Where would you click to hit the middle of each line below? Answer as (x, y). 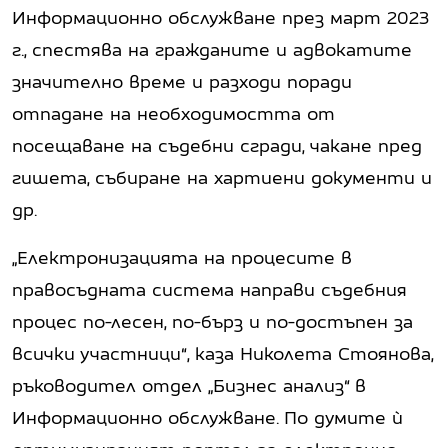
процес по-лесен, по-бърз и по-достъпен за (212, 321)
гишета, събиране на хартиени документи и (222, 177)
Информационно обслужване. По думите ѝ (207, 417)
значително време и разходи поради (182, 81)
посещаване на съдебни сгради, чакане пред (217, 145)
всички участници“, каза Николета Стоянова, (222, 353)
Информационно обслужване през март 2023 (220, 17)
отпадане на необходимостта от (173, 113)
